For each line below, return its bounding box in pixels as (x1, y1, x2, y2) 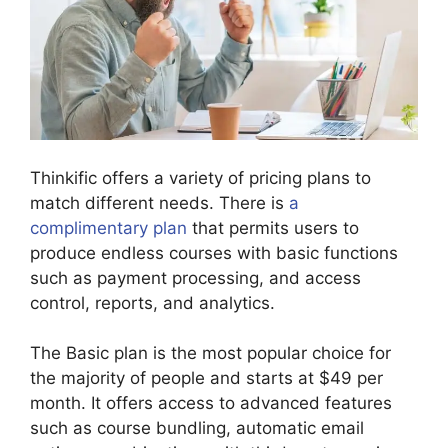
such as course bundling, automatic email (30, 418, 364, 439)
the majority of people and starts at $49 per (30, 368, 383, 389)
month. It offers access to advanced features (30, 393, 392, 414)
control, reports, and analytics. (30, 292, 275, 313)
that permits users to (187, 217, 359, 238)
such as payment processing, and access (30, 267, 361, 288)
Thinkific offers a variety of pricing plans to (30, 167, 371, 188)
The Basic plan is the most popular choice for (30, 343, 391, 364)
